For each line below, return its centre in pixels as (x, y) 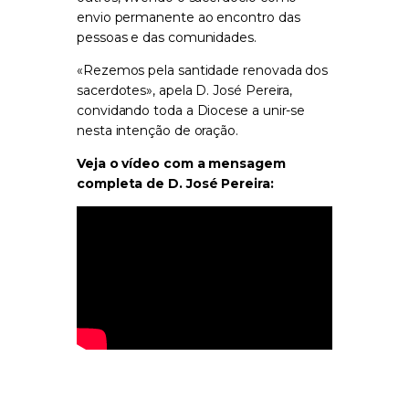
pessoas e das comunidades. (167, 38)
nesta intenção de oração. (157, 131)
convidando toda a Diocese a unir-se (191, 111)
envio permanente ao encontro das (189, 18)
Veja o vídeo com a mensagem (181, 164)
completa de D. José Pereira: (175, 184)
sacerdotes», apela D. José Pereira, (185, 91)
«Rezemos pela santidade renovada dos (203, 71)
